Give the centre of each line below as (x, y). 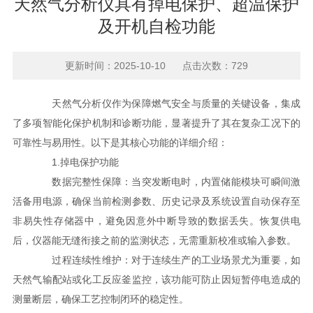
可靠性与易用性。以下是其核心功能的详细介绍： (120, 143)
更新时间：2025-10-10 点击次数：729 (156, 66)
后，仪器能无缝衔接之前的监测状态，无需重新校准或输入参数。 (154, 240)
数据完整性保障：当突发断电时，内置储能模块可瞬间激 (166, 182)
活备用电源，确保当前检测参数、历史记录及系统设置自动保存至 (156, 201)
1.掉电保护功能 (75, 162)
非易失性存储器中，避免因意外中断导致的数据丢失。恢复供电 (156, 221)
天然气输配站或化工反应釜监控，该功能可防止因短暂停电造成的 (156, 279)
